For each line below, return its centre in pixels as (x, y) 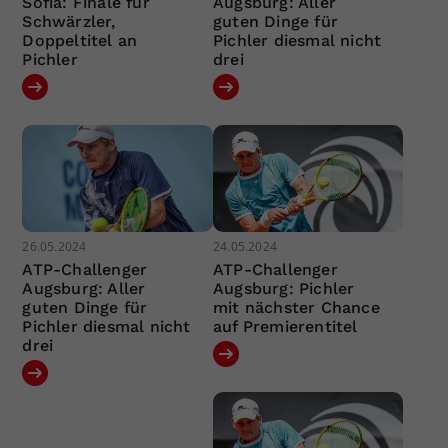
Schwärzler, (69, 21)
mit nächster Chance (296, 308)
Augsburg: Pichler (283, 289)
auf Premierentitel (285, 327)
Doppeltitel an (80, 40)
